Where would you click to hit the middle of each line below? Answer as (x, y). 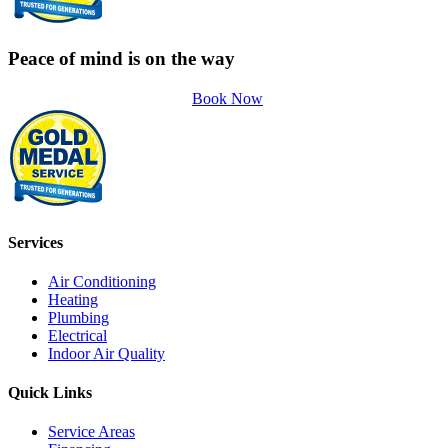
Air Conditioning (102, 281)
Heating (73, 299)
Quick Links (50, 393)
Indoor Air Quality (106, 353)
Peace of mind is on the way (121, 58)
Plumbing (78, 317)
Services (35, 242)
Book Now (227, 99)
